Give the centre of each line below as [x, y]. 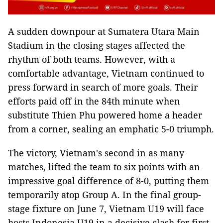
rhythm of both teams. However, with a [92, 59]
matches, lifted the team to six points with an [104, 167]
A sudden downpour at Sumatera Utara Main [104, 31]
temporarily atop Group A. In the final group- [105, 194]
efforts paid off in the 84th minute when [94, 101]
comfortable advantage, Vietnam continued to [106, 73]
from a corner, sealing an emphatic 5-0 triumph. [111, 129]
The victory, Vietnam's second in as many [96, 153]
